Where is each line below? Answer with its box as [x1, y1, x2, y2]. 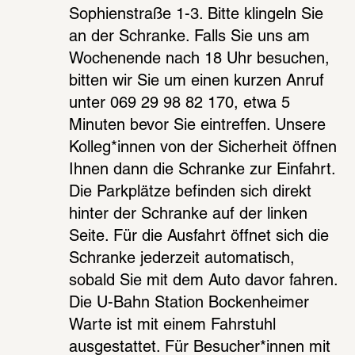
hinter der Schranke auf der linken [69, 207, 308, 222]
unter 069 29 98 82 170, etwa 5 [69, 96, 291, 111]
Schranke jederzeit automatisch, [69, 251, 296, 266]
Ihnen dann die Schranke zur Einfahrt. [69, 162, 336, 177]
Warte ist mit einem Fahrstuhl [69, 318, 277, 333]
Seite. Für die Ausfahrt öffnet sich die [69, 229, 330, 244]
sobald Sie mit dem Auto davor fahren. [69, 273, 339, 288]
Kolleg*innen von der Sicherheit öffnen [69, 140, 338, 155]
